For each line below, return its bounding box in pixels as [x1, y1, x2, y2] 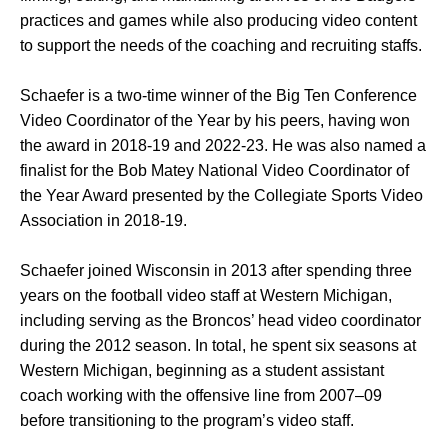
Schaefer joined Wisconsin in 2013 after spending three [20, 262, 412, 279]
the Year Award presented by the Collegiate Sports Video [20, 187, 423, 204]
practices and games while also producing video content [20, 12, 417, 29]
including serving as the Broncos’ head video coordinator [20, 312, 421, 329]
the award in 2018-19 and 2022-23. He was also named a [20, 137, 426, 154]
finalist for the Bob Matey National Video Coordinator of [20, 162, 409, 179]
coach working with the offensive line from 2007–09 [20, 387, 382, 404]
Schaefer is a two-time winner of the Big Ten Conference [20, 87, 417, 104]
